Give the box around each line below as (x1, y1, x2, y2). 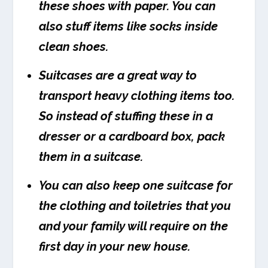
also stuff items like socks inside (39, 19, 218, 34)
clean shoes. (39, 39, 109, 54)
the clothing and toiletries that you (39, 199, 232, 214)
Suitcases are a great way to (39, 68, 197, 83)
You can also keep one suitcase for (39, 178, 233, 193)
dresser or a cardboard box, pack (39, 129, 226, 144)
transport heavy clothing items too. (39, 89, 235, 103)
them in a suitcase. (39, 150, 144, 165)
